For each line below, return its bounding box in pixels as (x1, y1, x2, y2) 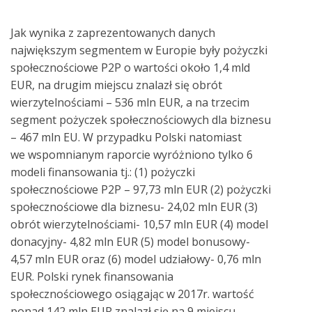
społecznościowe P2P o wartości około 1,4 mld (10, 60, 250, 76)
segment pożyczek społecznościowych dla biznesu (10, 112, 271, 128)
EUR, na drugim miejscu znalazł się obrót (10, 77, 222, 93)
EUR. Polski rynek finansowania (10, 269, 173, 285)
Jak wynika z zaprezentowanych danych (10, 25, 215, 41)
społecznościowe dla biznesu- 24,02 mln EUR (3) (10, 199, 258, 215)
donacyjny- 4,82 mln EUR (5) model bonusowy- (10, 234, 250, 250)
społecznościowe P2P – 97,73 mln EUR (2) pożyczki (10, 182, 271, 198)
